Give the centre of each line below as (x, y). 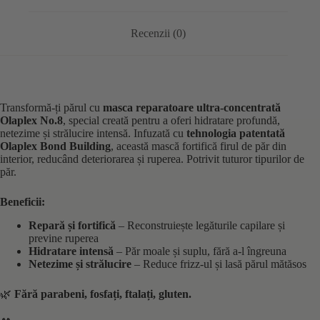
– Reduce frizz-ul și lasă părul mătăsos (219, 264)
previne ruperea (64, 238)
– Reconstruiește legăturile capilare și (200, 225)
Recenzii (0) (159, 34)
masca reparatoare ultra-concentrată (192, 108)
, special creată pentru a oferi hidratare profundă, (171, 121)
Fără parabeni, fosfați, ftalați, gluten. (103, 294)
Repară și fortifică (72, 225)
